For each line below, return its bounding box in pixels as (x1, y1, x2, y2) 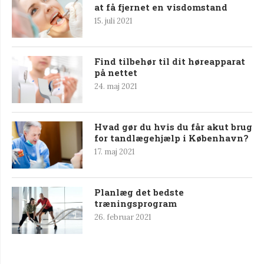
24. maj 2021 (94, 81, 137, 91)
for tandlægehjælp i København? (94, 131, 249, 144)
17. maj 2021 (94, 146, 135, 157)
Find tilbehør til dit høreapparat (94, 55, 245, 67)
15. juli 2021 (94, 15, 133, 26)
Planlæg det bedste (94, 186, 184, 198)
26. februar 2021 (94, 212, 151, 222)
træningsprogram (94, 197, 177, 209)
